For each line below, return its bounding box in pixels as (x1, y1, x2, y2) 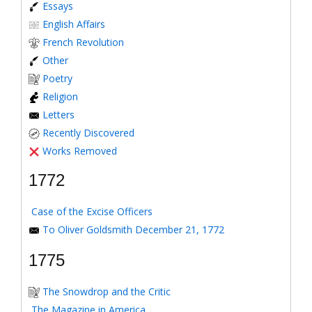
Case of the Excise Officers (31, 205, 153, 218)
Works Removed (42, 144, 117, 157)
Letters (42, 108, 75, 121)
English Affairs (42, 17, 105, 31)
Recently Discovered (42, 126, 134, 139)
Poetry (42, 72, 72, 85)
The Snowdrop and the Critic (42, 285, 171, 298)
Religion (42, 90, 78, 103)
